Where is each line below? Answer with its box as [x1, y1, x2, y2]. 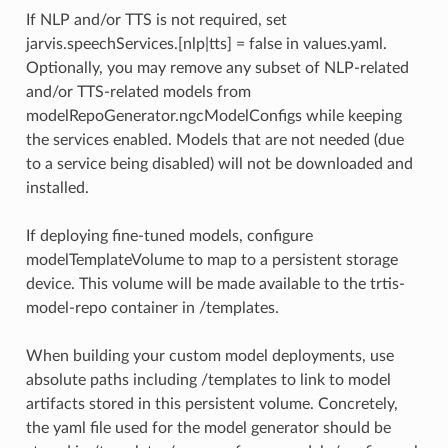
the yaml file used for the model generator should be [25, 420, 391, 437]
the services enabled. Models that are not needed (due [25, 132, 404, 149]
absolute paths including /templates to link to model [25, 372, 391, 389]
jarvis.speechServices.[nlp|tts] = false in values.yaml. [25, 36, 387, 53]
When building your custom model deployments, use [25, 348, 394, 365]
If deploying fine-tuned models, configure [25, 228, 313, 245]
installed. [25, 180, 89, 197]
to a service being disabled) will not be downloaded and [25, 156, 413, 173]
